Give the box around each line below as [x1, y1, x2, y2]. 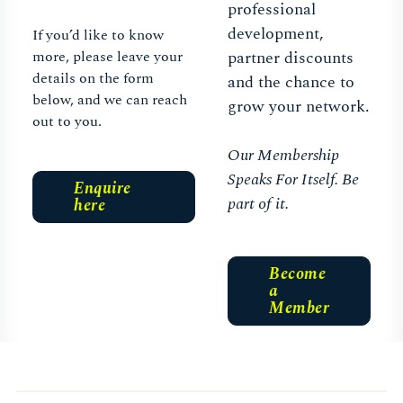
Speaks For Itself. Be [228, 167, 359, 193]
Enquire [74, 175, 131, 201]
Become [269, 262, 326, 287]
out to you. [32, 110, 102, 132]
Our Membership [228, 143, 339, 168]
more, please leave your [32, 45, 183, 67]
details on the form [32, 67, 154, 89]
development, [228, 22, 324, 47]
